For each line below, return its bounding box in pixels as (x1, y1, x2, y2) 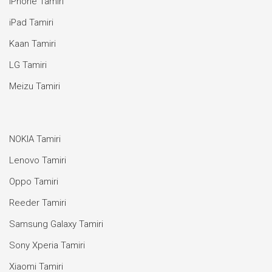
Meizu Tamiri (9, 81, 60, 92)
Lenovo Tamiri (9, 155, 66, 166)
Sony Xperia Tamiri (9, 240, 85, 251)
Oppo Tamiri (9, 176, 58, 187)
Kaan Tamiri (9, 38, 56, 49)
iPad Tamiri (9, 17, 53, 28)
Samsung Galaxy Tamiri (9, 219, 103, 229)
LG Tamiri (9, 59, 47, 70)
